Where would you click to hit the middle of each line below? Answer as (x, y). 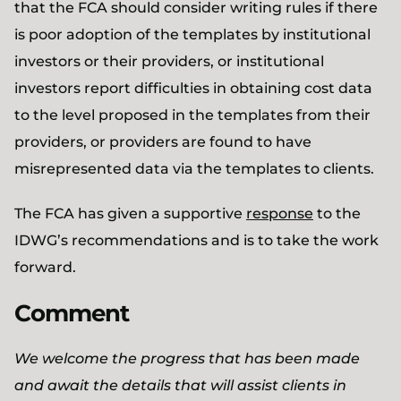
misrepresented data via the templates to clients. (194, 169)
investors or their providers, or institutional (169, 61)
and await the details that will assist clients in (180, 385)
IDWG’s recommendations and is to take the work (196, 240)
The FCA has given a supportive (130, 213)
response (280, 213)
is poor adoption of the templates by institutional (192, 34)
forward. (45, 267)
